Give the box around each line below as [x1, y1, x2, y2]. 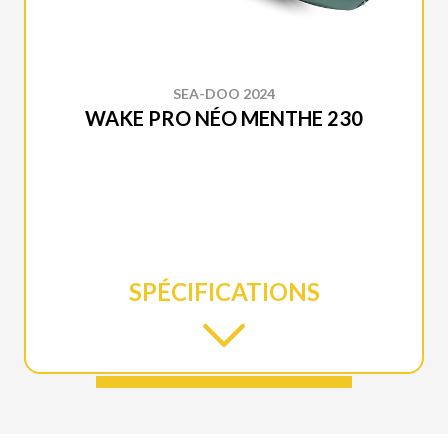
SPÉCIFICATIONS [128, 277, 320, 307]
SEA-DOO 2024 [173, 85, 275, 103]
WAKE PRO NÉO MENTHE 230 [85, 106, 363, 131]
